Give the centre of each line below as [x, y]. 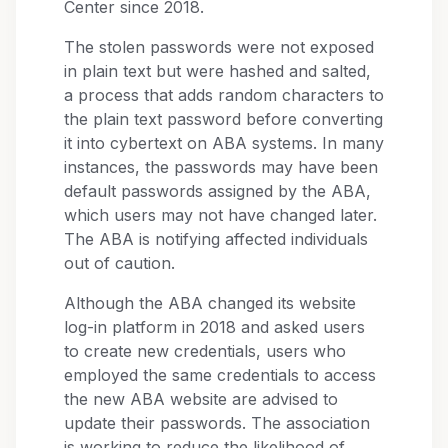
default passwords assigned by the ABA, [217, 191]
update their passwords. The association [217, 423]
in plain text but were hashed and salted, [217, 71]
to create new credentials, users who [205, 351]
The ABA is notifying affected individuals [216, 239]
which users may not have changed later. [220, 215]
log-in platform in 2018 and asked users [214, 327]
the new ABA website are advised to [201, 399]
